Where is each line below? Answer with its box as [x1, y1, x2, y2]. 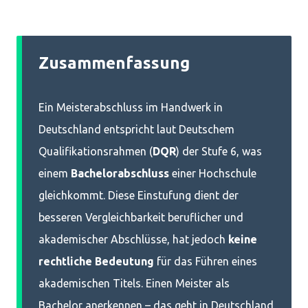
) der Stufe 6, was [176, 145, 262, 157]
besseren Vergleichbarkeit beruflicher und [38, 211, 243, 223]
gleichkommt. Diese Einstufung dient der [38, 189, 239, 201]
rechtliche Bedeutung [38, 255, 154, 267]
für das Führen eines [154, 255, 257, 267]
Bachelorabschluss [71, 167, 169, 179]
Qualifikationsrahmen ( [38, 145, 153, 157]
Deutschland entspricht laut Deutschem [38, 123, 234, 135]
